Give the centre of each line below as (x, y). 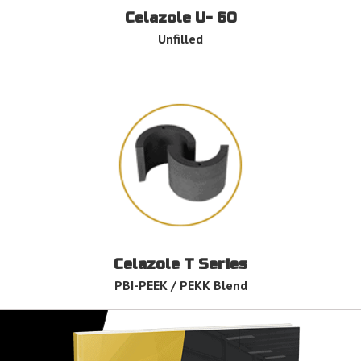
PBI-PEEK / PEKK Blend (180, 286)
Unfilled (180, 39)
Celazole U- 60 (180, 18)
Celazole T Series (180, 265)
